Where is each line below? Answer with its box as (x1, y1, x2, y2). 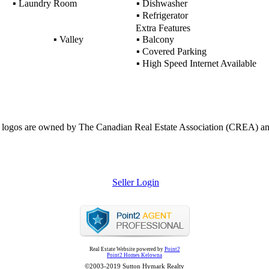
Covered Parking (139, 46, 207, 56)
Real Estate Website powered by (89, 246, 165, 252)
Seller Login (112, 177, 159, 187)
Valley (56, 34, 83, 44)
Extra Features (135, 23, 190, 33)
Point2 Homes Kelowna (107, 252, 162, 258)
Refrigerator (139, 10, 188, 20)
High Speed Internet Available (139, 58, 256, 68)
